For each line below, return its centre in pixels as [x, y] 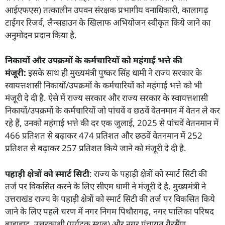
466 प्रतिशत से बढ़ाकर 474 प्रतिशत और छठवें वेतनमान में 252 [104, 136]
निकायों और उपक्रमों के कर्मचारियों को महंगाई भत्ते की [94, 60]
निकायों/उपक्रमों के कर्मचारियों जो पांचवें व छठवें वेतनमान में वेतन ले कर [113, 110]
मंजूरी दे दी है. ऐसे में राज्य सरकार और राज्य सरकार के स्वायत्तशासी [106, 98]
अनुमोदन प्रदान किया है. [41, 35]
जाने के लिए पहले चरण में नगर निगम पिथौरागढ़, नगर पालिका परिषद [109, 211]
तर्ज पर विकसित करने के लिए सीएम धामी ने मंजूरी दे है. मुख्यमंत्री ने [105, 186]
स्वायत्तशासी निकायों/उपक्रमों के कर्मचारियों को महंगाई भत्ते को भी [103, 85]
